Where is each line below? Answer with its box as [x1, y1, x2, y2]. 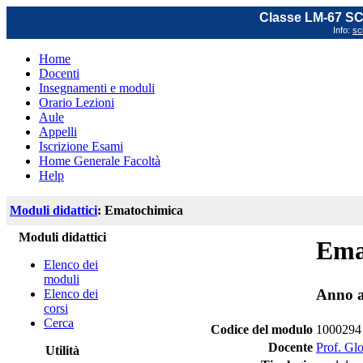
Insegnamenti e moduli [39, 81, 155, 95]
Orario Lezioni [39, 96, 114, 109]
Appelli [39, 125, 77, 139]
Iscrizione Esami [39, 139, 123, 153]
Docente [268, 340, 313, 354]
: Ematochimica [97, 203, 183, 217]
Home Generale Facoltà [39, 154, 160, 168]
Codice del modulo [211, 322, 313, 336]
